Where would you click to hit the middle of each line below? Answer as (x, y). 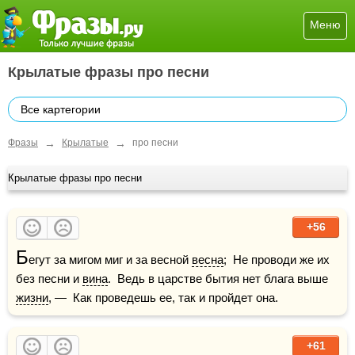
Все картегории (61, 109)
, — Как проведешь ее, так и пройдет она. (163, 297)
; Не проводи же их (277, 259)
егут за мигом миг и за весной (110, 259)
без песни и (49, 278)
